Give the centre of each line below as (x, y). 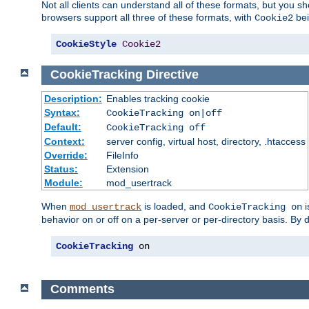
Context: (64, 141)
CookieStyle (86, 44)
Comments (82, 289)
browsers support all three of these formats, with (148, 18)
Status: (61, 169)
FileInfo (122, 155)
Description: (73, 98)
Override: (66, 155)
